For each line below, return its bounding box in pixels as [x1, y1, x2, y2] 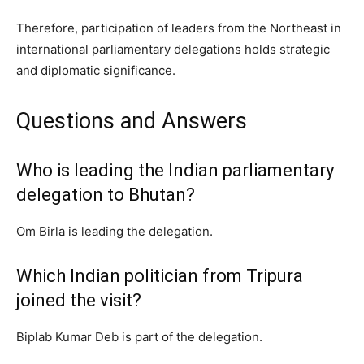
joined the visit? [16, 290, 141, 311]
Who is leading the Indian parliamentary [16, 160, 334, 181]
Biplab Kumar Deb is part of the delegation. [16, 329, 262, 345]
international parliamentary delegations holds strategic [16, 41, 330, 58]
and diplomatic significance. [16, 63, 175, 79]
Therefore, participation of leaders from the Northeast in [16, 20, 341, 37]
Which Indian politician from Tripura [16, 266, 303, 287]
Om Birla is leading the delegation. [16, 223, 213, 240]
